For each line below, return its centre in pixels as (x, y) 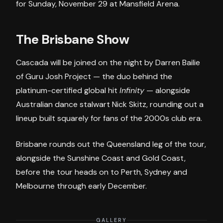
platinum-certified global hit (68, 91)
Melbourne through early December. (81, 186)
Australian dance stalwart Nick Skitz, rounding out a (110, 105)
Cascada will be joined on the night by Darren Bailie (108, 63)
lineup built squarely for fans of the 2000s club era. (109, 118)
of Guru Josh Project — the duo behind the (94, 77)
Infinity (132, 91)
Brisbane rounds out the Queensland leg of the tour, (111, 144)
